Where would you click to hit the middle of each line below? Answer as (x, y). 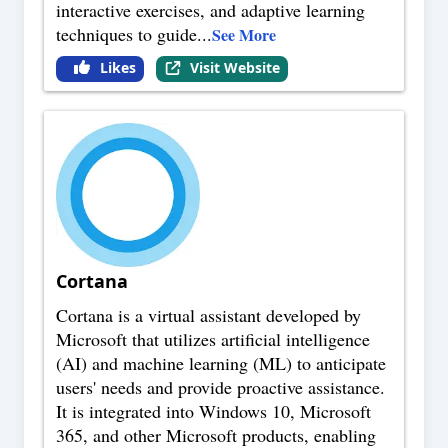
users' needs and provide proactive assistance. (220, 387)
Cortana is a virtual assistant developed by (208, 315)
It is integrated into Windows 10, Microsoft (213, 411)
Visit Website (234, 68)
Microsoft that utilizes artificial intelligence (213, 339)
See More (244, 35)
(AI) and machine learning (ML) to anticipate (221, 363)
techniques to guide (126, 34)
